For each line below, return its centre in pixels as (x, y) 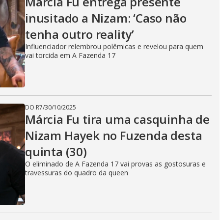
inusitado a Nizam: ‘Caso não (106, 18)
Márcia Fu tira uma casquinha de (117, 119)
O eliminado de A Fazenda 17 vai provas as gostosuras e (115, 164)
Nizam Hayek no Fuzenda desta (114, 135)
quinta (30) (56, 151)
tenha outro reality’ (80, 34)
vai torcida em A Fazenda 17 (70, 55)
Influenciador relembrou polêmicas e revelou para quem (114, 46)
